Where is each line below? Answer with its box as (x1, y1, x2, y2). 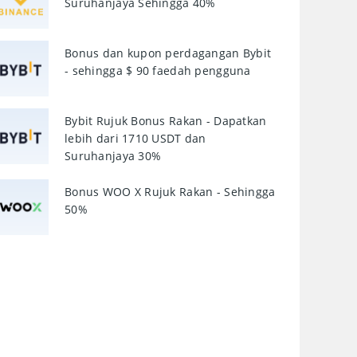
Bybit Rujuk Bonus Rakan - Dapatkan (65, 113, 267, 128)
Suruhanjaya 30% (65, 148, 162, 163)
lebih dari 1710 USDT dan (65, 131, 206, 146)
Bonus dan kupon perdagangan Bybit (65, 45, 272, 61)
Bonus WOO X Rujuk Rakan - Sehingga (65, 184, 276, 199)
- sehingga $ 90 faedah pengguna (65, 63, 251, 78)
